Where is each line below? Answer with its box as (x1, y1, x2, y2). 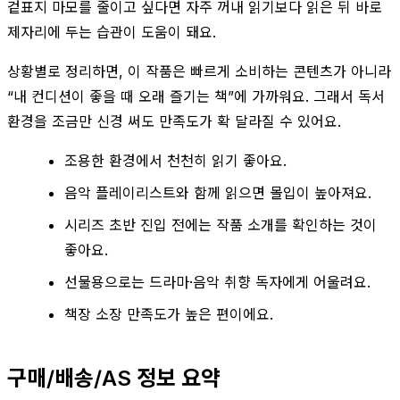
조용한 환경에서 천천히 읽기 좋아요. (64, 151, 287, 170)
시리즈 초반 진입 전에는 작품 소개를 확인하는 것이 (64, 215, 377, 234)
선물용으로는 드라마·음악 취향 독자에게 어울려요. (64, 272, 371, 291)
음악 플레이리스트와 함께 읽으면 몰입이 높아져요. (64, 183, 371, 202)
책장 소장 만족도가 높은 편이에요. (64, 304, 273, 323)
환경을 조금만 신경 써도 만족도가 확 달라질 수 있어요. (7, 112, 341, 130)
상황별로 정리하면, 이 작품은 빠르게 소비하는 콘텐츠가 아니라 (7, 62, 391, 80)
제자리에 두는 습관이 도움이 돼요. (7, 22, 216, 41)
